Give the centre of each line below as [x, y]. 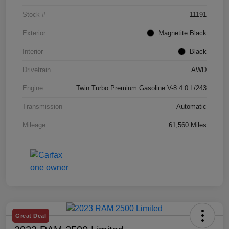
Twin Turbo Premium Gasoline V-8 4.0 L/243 [141, 88]
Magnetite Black [182, 33]
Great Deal [31, 216]
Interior [33, 52]
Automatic [191, 107]
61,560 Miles [188, 125]
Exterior [34, 33]
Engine [33, 88]
